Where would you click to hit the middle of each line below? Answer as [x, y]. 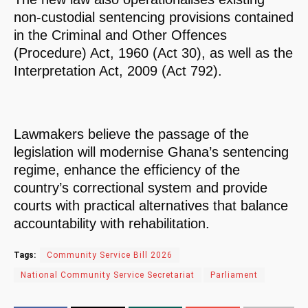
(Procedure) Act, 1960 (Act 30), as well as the [153, 53]
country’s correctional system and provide [141, 188]
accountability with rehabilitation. [112, 224]
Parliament [234, 275]
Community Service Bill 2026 [110, 255]
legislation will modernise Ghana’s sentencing [151, 152]
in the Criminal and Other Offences [120, 35]
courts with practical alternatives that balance [151, 206]
